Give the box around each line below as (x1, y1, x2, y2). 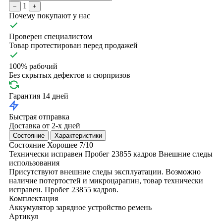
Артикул (9, 212, 38, 221)
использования (9, 158, 59, 167)
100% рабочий (9, 61, 57, 70)
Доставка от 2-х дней (9, 121, 80, 130)
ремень (128, 203, 152, 212)
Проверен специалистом (9, 32, 92, 41)
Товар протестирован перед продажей (9, 41, 138, 50)
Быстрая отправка (9, 112, 69, 121)
